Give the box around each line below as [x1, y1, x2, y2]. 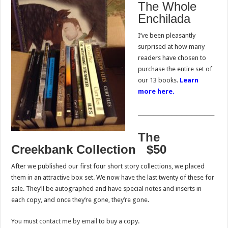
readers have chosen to [138, 54, 207, 62]
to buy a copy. [97, 217, 140, 225]
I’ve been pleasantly [138, 32, 196, 40]
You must [11, 217, 40, 225]
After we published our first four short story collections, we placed [11, 162, 205, 170]
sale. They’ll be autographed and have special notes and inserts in [11, 185, 202, 193]
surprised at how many [138, 43, 205, 51]
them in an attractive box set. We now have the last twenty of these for [11, 174, 215, 182]
